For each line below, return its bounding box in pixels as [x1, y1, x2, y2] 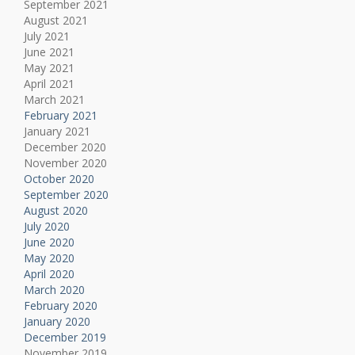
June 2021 [24, 44, 74, 60]
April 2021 [24, 76, 74, 92]
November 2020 [24, 155, 107, 171]
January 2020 [24, 314, 90, 330]
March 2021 [24, 92, 85, 108]
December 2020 [24, 139, 106, 155]
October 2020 [24, 171, 94, 187]
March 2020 [24, 282, 85, 298]
